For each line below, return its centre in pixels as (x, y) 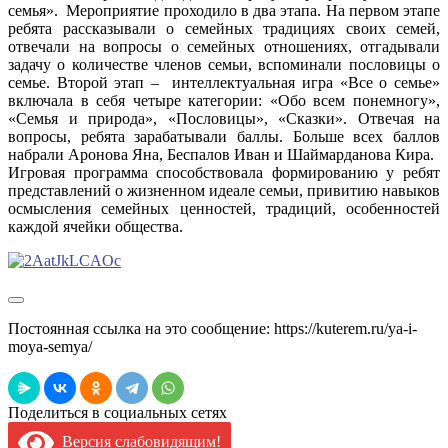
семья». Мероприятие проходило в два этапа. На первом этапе (224, 11)
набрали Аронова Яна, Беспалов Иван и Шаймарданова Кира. (221, 155)
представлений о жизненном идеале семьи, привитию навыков (224, 191)
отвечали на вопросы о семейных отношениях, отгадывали (224, 47)
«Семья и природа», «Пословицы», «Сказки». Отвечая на (224, 119)
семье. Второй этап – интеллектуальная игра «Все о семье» (224, 83)
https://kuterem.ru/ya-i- (345, 329)
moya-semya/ (50, 347)
